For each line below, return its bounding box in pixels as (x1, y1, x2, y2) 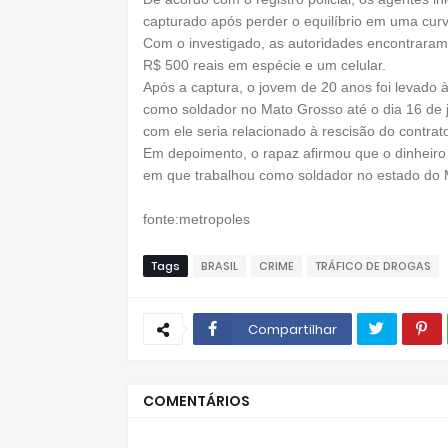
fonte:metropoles (142, 211, 250, 227)
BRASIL (200, 258, 238, 274)
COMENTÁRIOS (142, 391, 250, 411)
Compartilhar (247, 320, 337, 339)
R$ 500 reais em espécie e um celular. (142, 57, 386, 73)
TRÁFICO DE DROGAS (314, 258, 431, 274)
